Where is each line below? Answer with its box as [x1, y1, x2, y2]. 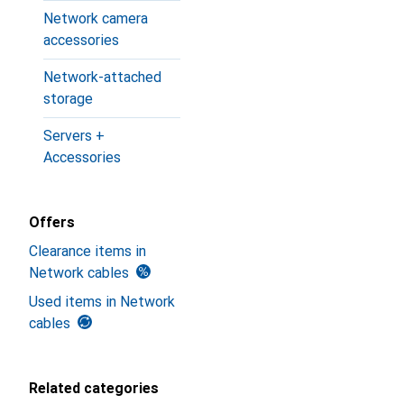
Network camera [43, 10, 148, 27]
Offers [29, 214, 75, 231]
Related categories [29, 380, 159, 397]
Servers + [43, 127, 105, 144]
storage [43, 90, 93, 107]
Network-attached [43, 69, 161, 86]
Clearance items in [29, 243, 146, 260]
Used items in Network [29, 293, 175, 310]
